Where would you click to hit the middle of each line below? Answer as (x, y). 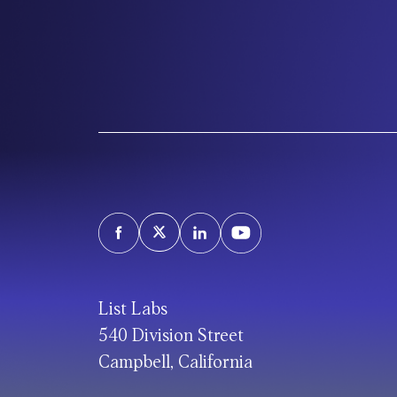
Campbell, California (175, 362)
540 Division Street (171, 336)
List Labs (132, 309)
